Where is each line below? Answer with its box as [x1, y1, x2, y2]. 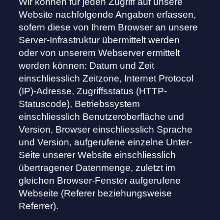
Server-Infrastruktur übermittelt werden [19, 35, 180, 46]
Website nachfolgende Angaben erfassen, [19, 9, 196, 20]
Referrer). [19, 201, 59, 212]
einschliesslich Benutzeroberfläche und [19, 111, 185, 122]
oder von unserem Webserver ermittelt [19, 48, 180, 58]
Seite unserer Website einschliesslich [19, 150, 176, 161]
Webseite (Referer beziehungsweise [19, 188, 172, 199]
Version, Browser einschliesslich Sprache [19, 124, 193, 135]
